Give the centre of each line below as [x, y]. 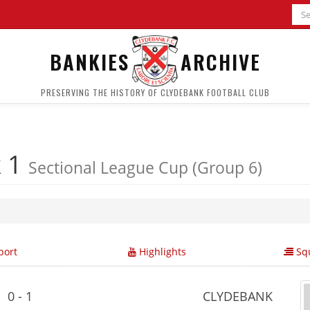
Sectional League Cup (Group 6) [145, 167]
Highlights [161, 252]
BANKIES [89, 61]
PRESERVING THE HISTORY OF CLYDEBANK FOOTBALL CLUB [155, 92]
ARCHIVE [220, 61]
